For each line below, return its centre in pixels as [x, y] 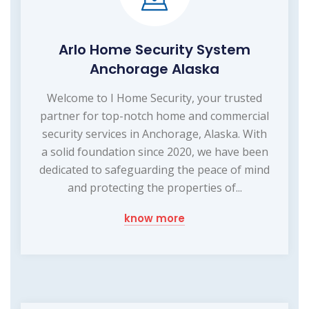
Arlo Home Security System [154, 49]
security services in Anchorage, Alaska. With [154, 133]
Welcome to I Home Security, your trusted [154, 98]
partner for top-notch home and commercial [154, 116]
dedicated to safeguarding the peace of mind [154, 169]
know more [154, 218]
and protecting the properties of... [154, 187]
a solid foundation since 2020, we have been [154, 151]
